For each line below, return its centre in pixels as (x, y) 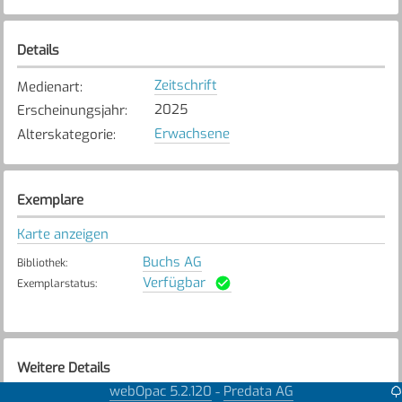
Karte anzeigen (62, 234)
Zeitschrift (185, 86)
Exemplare (50, 200)
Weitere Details (63, 367)
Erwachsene (192, 133)
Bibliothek (41, 262)
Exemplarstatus (56, 283)
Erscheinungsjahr (70, 111)
